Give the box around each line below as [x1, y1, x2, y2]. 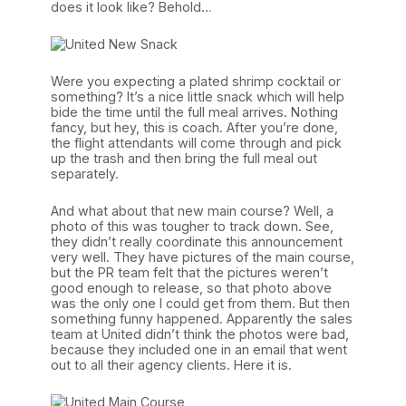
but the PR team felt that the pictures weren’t [51, 265, 328, 281]
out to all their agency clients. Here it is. [51, 357, 292, 373]
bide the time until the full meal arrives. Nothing [51, 104, 338, 121]
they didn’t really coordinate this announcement [51, 234, 343, 250]
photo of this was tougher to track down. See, [51, 218, 333, 235]
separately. [51, 166, 119, 182]
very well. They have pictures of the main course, [51, 249, 354, 266]
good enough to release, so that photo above [51, 280, 332, 296]
